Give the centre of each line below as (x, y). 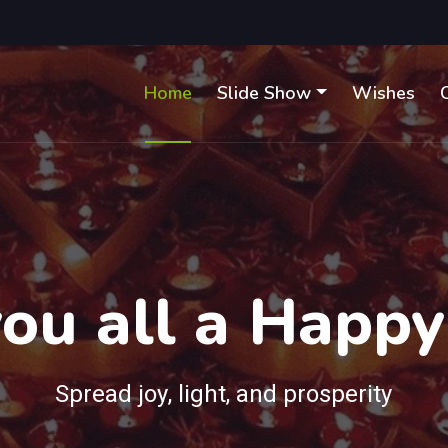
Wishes (383, 93)
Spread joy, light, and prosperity (224, 394)
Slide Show (264, 93)
